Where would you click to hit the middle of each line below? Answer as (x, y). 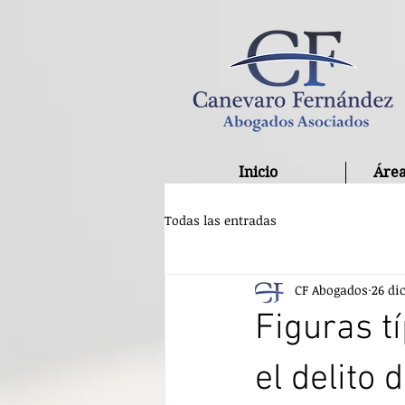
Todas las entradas (221, 220)
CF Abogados (331, 289)
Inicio (258, 172)
